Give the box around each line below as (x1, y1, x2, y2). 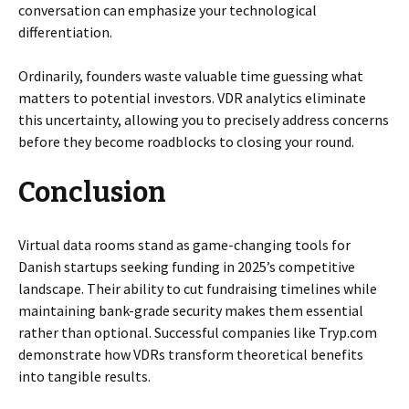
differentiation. (18, 23, 112, 41)
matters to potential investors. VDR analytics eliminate (18, 89, 366, 107)
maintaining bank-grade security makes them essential (18, 301, 363, 320)
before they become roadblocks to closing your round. (18, 132, 354, 151)
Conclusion (18, 176, 166, 209)
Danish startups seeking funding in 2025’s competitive (18, 257, 355, 276)
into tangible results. (18, 367, 151, 385)
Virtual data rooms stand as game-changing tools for (18, 236, 351, 254)
